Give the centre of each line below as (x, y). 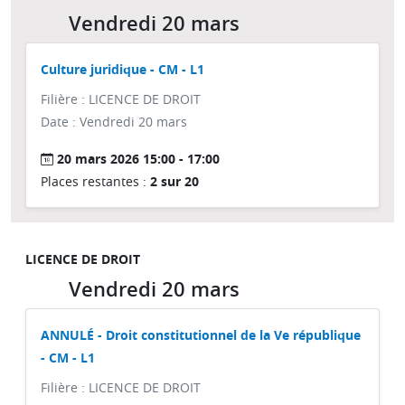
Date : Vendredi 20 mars (114, 122)
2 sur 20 (174, 181)
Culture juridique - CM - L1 (122, 69)
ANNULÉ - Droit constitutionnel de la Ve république (201, 335)
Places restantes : (95, 181)
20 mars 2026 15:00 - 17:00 (138, 159)
